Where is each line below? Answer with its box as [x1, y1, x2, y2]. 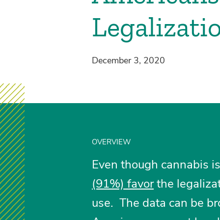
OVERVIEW [91, 137, 131, 147]
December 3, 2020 [91, 54, 165, 66]
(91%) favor [91, 175, 154, 192]
